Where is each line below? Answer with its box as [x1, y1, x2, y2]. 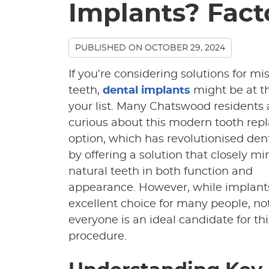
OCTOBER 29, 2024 [145, 43, 225, 52]
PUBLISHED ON [75, 43, 145, 52]
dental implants [103, 85, 190, 96]
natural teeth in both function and [68, 166, 253, 177]
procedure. [68, 231, 127, 242]
